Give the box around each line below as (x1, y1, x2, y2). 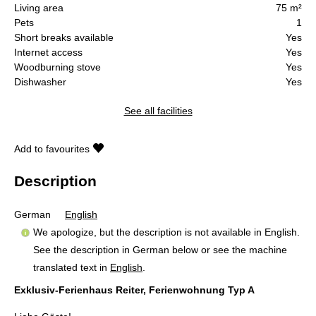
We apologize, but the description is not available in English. (33, 226, 300, 238)
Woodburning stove (14, 61, 101, 73)
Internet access (14, 46, 83, 58)
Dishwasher (14, 75, 66, 87)
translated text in (33, 261, 110, 273)
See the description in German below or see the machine (33, 243, 287, 255)
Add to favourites (14, 142, 90, 154)
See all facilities (123, 104, 193, 116)
